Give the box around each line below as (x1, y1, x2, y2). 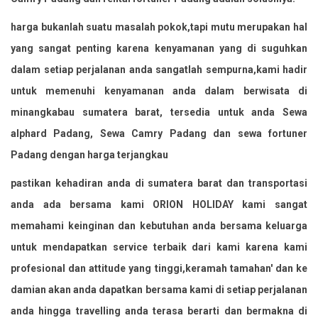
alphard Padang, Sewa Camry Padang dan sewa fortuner (11, 127, 307, 139)
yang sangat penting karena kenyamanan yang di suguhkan (11, 42, 307, 54)
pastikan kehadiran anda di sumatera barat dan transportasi (11, 177, 307, 189)
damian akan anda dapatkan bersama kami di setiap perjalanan (11, 283, 307, 295)
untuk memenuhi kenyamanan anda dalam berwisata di (11, 84, 307, 97)
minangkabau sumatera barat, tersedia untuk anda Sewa (11, 106, 307, 118)
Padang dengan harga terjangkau (11, 148, 168, 160)
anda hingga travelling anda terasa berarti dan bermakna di (11, 305, 307, 317)
